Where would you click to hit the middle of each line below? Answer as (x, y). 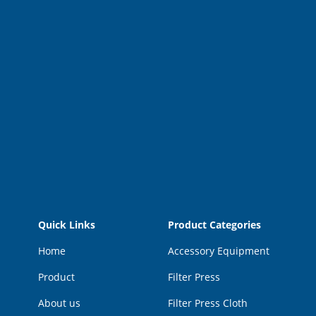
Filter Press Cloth (207, 303)
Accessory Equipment (218, 251)
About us (59, 303)
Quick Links (66, 225)
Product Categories (214, 225)
